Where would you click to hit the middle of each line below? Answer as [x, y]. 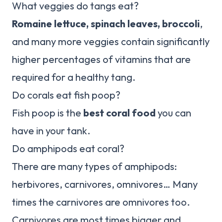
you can [173, 113]
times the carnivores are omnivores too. [101, 202]
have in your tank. [51, 131]
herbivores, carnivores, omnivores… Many [105, 184]
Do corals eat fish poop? [66, 95]
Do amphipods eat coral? [68, 149]
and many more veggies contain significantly [111, 42]
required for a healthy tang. [74, 77]
